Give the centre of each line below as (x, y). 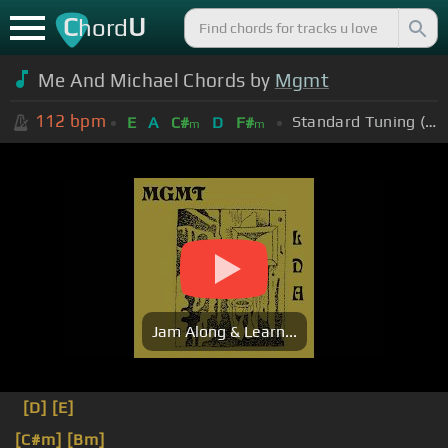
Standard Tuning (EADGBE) (431, 121)
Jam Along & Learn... (224, 332)
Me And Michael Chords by (156, 79)
